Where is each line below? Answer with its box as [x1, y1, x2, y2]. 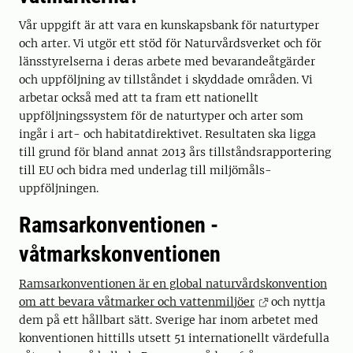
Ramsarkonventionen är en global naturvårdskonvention [19, 277, 327, 292]
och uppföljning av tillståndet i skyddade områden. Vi [19, 72, 313, 87]
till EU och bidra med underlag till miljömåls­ [19, 163, 272, 178]
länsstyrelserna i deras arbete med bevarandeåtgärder [19, 54, 315, 69]
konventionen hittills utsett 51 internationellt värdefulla [19, 331, 329, 346]
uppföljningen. [19, 181, 98, 196]
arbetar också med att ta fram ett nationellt [19, 91, 258, 106]
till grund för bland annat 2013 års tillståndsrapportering [19, 145, 331, 160]
